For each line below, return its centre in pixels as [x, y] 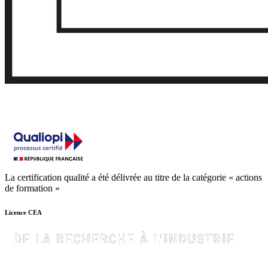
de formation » [32, 188]
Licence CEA [23, 212]
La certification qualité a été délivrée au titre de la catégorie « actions [133, 177]
